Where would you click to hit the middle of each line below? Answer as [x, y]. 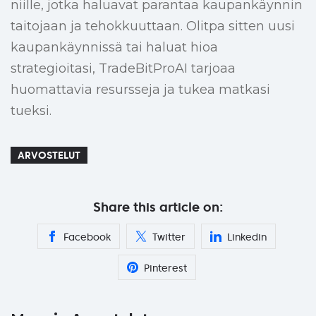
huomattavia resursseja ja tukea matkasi [140, 90]
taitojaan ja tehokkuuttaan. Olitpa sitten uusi [153, 26]
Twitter [169, 237]
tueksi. [31, 111]
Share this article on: [158, 207]
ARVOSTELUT [49, 156]
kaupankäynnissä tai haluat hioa [114, 48]
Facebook [87, 237]
